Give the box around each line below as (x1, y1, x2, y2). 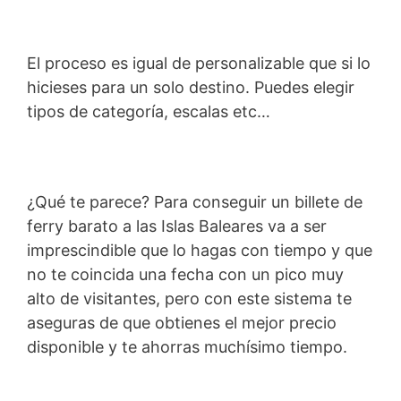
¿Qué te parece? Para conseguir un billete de (27, 192, 363, 212)
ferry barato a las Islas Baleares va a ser (27, 217, 327, 236)
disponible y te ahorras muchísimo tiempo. (27, 337, 347, 357)
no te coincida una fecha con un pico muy (27, 265, 344, 285)
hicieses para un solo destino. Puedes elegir (27, 78, 354, 98)
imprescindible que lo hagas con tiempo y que (27, 241, 372, 260)
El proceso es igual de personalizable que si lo (27, 54, 371, 73)
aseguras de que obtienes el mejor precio (27, 313, 337, 333)
